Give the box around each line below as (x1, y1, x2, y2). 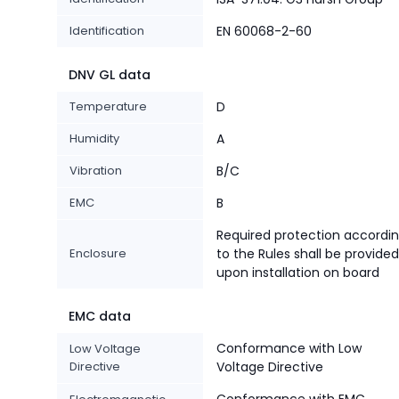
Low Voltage (69, 340, 141, 358)
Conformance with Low (216, 339, 362, 358)
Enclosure (69, 245, 126, 263)
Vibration (69, 162, 122, 180)
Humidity (69, 130, 119, 148)
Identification (69, 22, 144, 40)
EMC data (69, 307, 131, 326)
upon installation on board (216, 264, 379, 282)
